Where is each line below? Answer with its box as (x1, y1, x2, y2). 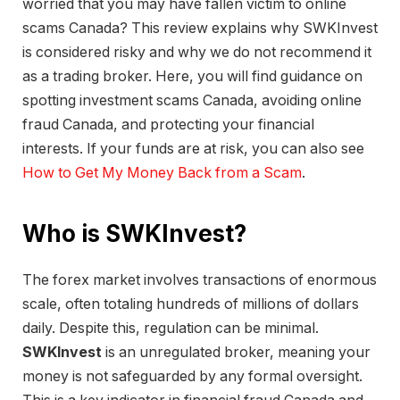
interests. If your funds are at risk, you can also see (22, 139, 364, 157)
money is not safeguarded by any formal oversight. (22, 368, 362, 386)
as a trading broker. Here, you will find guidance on (22, 67, 362, 85)
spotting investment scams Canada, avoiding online (22, 91, 362, 109)
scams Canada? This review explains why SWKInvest (22, 19, 378, 37)
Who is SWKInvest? (22, 219, 246, 247)
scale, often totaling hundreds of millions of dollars (22, 296, 359, 313)
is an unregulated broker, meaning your (102, 344, 371, 362)
